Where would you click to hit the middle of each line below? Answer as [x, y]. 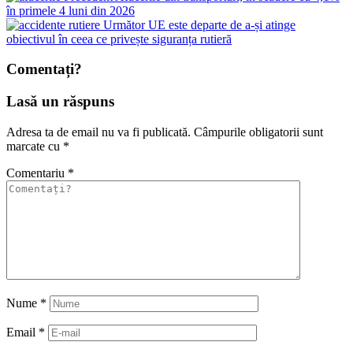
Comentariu [37, 173]
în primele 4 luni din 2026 [71, 10]
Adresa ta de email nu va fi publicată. [98, 132]
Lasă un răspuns [60, 101]
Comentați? [44, 69]
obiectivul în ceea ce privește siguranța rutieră [119, 39]
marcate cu [35, 146]
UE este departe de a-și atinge [222, 24]
